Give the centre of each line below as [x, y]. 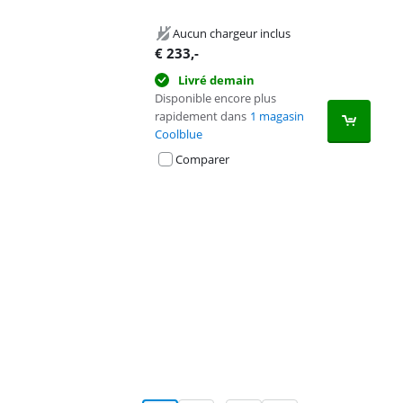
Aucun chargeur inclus [232, 33]
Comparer [202, 159]
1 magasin [277, 116]
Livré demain [216, 80]
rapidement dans [201, 116]
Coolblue [179, 134]
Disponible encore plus [215, 98]
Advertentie [49, 199]
